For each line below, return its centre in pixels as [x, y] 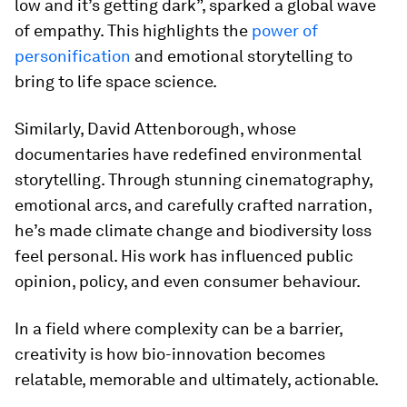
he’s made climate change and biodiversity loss [193, 230]
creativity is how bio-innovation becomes [170, 354]
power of [285, 30]
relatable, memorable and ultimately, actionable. [197, 379]
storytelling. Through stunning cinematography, [194, 179]
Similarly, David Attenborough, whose [155, 129]
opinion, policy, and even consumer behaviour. [188, 281]
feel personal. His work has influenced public [184, 256]
